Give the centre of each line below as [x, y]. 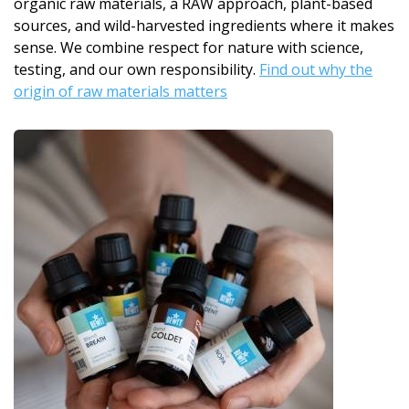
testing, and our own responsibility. [136, 70]
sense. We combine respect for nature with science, [189, 48]
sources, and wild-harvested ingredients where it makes [204, 26]
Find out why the [316, 70]
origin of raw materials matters [121, 92]
